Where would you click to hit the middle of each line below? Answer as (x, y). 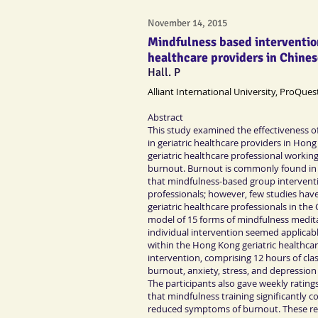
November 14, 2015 (187, 23)
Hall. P (164, 72)
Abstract (165, 117)
